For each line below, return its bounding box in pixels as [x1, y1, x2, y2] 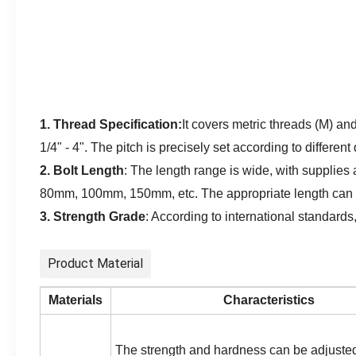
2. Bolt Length [40, 164, 124, 177]
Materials [48, 293, 103, 307]
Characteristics [223, 293, 315, 307]
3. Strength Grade [40, 210, 145, 223]
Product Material [48, 256, 143, 271]
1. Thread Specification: [40, 118, 182, 131]
